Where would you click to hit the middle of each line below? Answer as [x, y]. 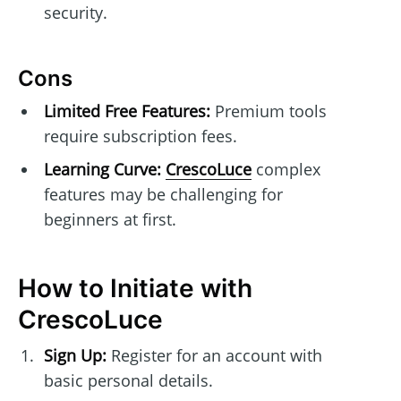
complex [286, 170]
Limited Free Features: [127, 111]
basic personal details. [128, 381]
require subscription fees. [140, 137]
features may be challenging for [163, 195]
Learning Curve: [102, 170]
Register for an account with [214, 356]
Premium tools [268, 111]
